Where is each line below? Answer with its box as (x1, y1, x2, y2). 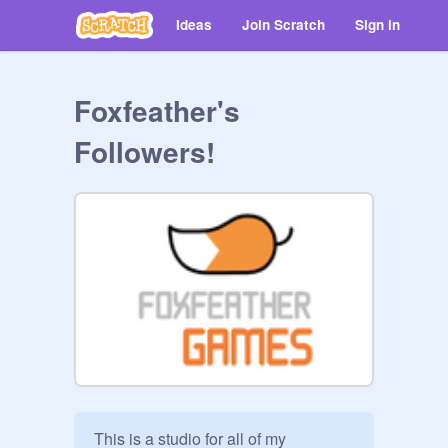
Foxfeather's (74, 90, 240, 131)
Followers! (74, 131, 215, 172)
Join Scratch (242, 15, 325, 34)
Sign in (355, 15, 400, 34)
